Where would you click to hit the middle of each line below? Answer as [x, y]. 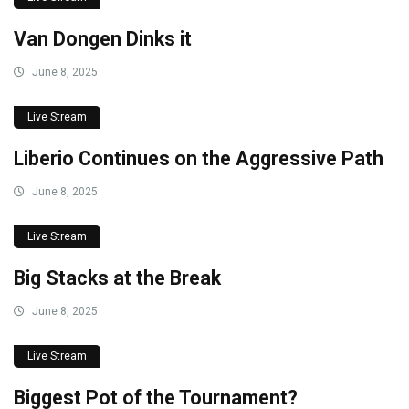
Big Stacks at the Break [117, 278]
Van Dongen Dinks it [103, 39]
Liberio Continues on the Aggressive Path [199, 159]
